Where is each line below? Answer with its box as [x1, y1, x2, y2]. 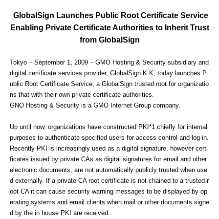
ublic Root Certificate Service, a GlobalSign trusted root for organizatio [10, 80, 209, 88]
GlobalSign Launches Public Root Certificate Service [13, 11, 208, 20]
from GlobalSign [79, 36, 140, 44]
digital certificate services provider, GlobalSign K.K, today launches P [10, 69, 207, 77]
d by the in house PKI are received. [10, 209, 110, 217]
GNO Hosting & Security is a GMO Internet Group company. [10, 102, 180, 109]
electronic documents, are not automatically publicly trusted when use [10, 166, 207, 174]
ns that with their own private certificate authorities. [10, 91, 154, 99]
